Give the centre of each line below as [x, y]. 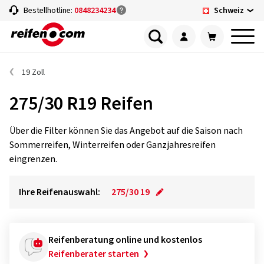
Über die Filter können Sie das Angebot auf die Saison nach [126, 131]
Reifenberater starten [94, 254]
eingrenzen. [33, 159]
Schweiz [229, 10]
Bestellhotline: [49, 11]
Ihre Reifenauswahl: [60, 192]
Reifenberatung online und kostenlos [125, 240]
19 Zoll [33, 72]
